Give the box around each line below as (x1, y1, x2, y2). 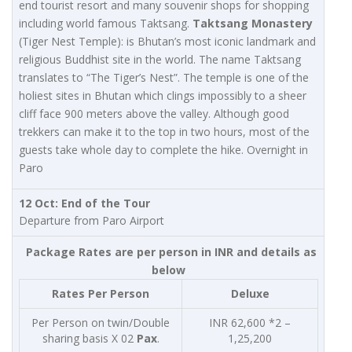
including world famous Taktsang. (19, 16, 192, 31)
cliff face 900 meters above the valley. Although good (19, 106, 289, 122)
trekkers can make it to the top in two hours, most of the (19, 124, 310, 140)
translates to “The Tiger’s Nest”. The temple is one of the (19, 70, 309, 86)
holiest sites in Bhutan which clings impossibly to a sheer (19, 88, 306, 104)
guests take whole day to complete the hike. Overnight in (19, 142, 308, 158)
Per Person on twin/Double (31, 315, 170, 331)
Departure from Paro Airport (19, 213, 164, 229)
